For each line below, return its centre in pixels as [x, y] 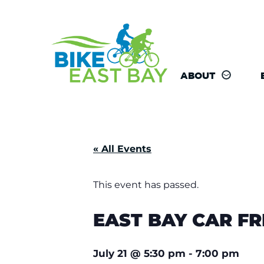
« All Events [122, 149]
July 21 [110, 253]
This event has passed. [146, 185]
